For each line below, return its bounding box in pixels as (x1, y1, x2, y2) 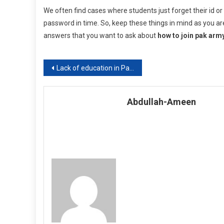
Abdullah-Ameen (127, 96, 196, 107)
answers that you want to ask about (43, 31, 157, 39)
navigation (43, 79, 115, 97)
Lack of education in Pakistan (56, 64, 129, 72)
